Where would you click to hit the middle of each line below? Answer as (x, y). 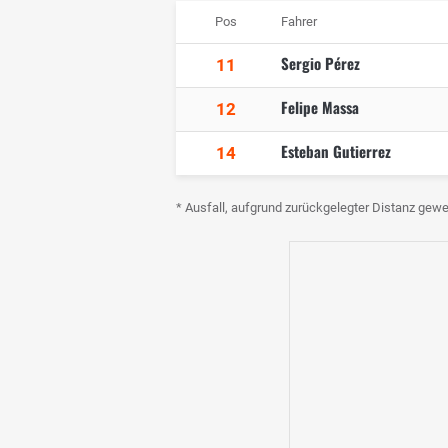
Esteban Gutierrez (336, 151)
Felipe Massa (320, 107)
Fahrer (299, 22)
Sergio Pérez (320, 63)
